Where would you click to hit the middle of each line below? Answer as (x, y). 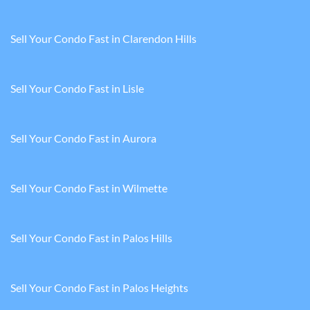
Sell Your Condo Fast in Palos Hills (91, 238)
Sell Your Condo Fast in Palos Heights (99, 288)
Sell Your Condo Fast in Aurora (83, 138)
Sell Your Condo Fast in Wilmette (89, 188)
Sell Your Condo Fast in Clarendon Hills (103, 39)
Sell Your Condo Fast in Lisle (77, 89)
